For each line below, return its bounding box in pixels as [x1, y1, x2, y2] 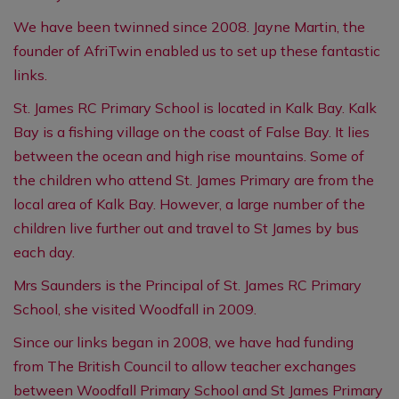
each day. [13, 243, 75, 261]
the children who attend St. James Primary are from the [13, 171, 374, 189]
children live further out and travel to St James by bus [13, 219, 359, 237]
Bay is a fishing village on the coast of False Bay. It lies [13, 123, 370, 141]
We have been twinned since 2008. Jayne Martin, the [13, 18, 365, 36]
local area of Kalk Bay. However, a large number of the [13, 195, 365, 213]
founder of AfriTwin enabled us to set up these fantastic [13, 42, 380, 60]
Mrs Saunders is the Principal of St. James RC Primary [13, 276, 362, 294]
